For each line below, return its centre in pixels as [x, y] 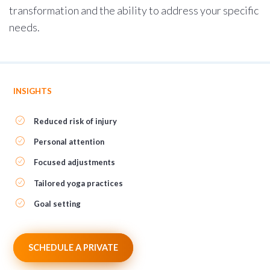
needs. [24, 27]
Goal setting [58, 203]
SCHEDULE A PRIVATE [74, 247]
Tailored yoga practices [79, 183]
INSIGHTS [33, 91]
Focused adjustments [75, 162]
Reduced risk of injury [76, 121]
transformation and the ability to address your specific [134, 10]
